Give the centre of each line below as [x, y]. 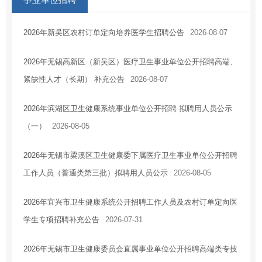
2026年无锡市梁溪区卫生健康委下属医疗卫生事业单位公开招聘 [130, 156]
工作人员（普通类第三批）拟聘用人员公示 [95, 173]
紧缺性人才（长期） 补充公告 [74, 80]
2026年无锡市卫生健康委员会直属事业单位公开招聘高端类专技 [130, 249]
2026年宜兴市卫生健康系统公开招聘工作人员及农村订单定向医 [130, 202]
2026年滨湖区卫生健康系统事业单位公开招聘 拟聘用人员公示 [127, 109]
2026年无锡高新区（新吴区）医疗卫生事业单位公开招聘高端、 [130, 62]
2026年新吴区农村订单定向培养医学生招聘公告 [104, 33]
